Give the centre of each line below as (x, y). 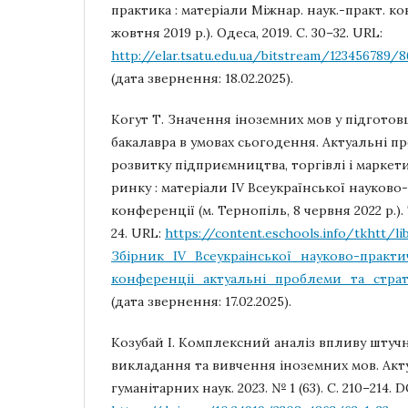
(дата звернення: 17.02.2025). (201, 301)
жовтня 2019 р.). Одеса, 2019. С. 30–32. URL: (247, 33)
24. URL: (138, 233)
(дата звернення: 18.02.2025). (202, 78)
